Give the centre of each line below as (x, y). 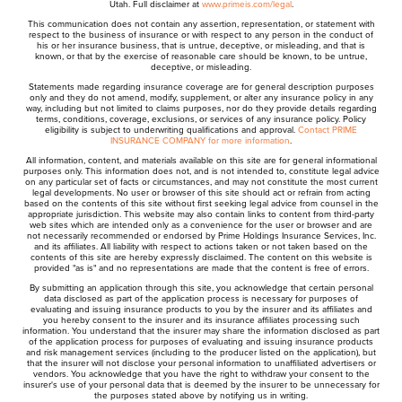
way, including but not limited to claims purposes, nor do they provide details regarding (201, 109)
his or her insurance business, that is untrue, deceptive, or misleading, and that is (201, 46)
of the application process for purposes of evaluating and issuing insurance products (201, 342)
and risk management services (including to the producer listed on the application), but (201, 353)
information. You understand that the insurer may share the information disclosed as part (201, 332)
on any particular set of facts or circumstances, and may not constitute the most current (201, 183)
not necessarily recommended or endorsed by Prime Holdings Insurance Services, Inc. (201, 236)
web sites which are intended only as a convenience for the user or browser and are (201, 226)
